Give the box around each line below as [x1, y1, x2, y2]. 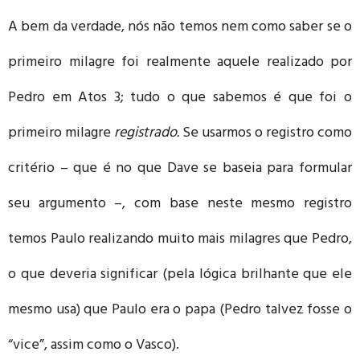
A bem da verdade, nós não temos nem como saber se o [8, 14, 352, 42]
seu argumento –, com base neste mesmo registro [8, 190, 352, 219]
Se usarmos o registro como [182, 120, 352, 148]
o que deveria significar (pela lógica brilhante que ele [8, 261, 352, 289]
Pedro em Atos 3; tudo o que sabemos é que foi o [8, 84, 352, 112]
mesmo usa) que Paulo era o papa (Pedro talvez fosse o [8, 297, 352, 325]
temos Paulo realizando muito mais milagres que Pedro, [8, 226, 352, 254]
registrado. [114, 120, 182, 148]
